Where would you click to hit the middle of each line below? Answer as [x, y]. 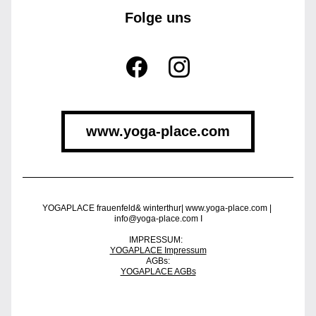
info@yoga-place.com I [158, 219]
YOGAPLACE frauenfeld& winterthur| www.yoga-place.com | [157, 208]
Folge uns [158, 18]
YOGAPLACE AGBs [158, 272]
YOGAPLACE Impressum [158, 250]
